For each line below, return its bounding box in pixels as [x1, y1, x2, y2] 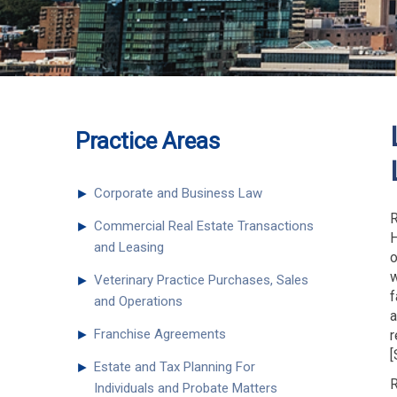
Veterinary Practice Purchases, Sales [94, 272, 308, 289]
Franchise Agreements [94, 326, 226, 343]
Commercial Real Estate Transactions [94, 218, 314, 235]
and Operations [94, 293, 183, 310]
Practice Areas [75, 128, 220, 155]
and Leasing [94, 239, 164, 256]
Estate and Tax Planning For [94, 359, 255, 376]
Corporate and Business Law [94, 185, 262, 202]
